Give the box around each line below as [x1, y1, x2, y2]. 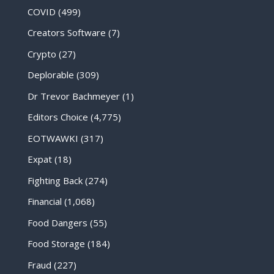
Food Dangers [27, 216, 87, 229]
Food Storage [27, 237, 85, 250]
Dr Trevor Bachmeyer [27, 89, 120, 102]
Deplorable [27, 68, 74, 81]
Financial [27, 195, 62, 208]
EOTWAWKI [27, 131, 78, 144]
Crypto [27, 47, 56, 60]
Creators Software [27, 26, 106, 39]
